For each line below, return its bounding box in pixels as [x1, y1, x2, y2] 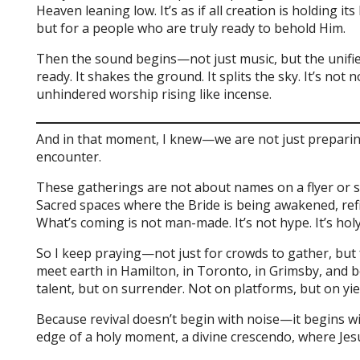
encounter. [36, 148, 102, 166]
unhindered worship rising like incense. [36, 85, 272, 103]
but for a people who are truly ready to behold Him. [36, 19, 346, 37]
